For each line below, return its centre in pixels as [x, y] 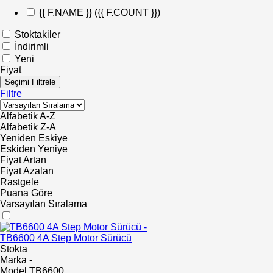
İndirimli [32, 47]
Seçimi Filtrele [30, 82]
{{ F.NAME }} [67, 12]
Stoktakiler [37, 34]
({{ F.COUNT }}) [127, 12]
